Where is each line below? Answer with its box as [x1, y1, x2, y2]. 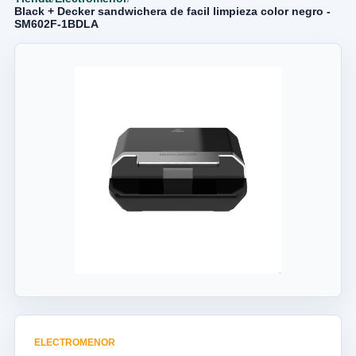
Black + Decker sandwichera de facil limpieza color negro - [14, 5, 331, 17]
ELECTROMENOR [34, 337, 115, 348]
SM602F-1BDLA [14, 17, 99, 30]
